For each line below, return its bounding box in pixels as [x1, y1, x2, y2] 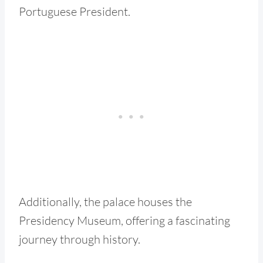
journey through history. [19, 231, 140, 247]
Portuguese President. [19, 4, 130, 19]
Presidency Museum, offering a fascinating [19, 213, 230, 228]
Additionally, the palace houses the [19, 194, 192, 209]
